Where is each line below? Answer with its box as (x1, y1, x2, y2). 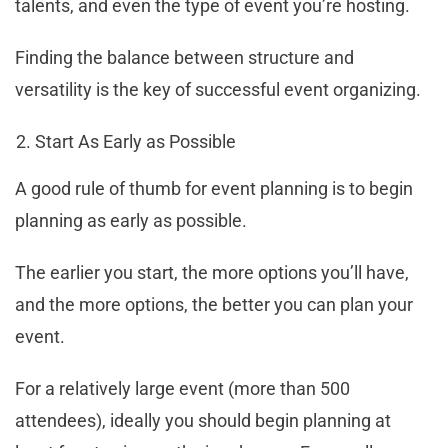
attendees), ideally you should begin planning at (15, 409, 391, 431)
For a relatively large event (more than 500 (15, 377, 350, 399)
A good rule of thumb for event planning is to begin (15, 177, 413, 199)
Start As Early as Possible (35, 130, 236, 152)
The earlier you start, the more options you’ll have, (15, 261, 409, 283)
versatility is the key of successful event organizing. (15, 78, 425, 100)
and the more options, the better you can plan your (15, 293, 413, 315)
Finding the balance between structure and (15, 46, 354, 68)
